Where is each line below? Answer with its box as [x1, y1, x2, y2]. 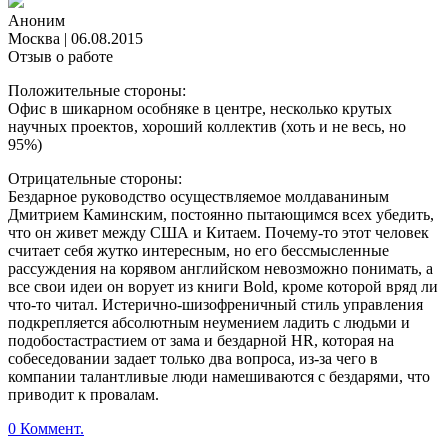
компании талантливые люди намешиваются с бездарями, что [8, 368, 430, 386]
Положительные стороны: [8, 82, 186, 100]
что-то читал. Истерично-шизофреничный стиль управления [8, 296, 423, 314]
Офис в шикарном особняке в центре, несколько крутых [8, 100, 392, 118]
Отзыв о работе [8, 48, 113, 66]
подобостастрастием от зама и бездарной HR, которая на [8, 332, 394, 350]
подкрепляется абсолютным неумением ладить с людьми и [8, 314, 410, 332]
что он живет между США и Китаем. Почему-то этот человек [8, 224, 429, 242]
